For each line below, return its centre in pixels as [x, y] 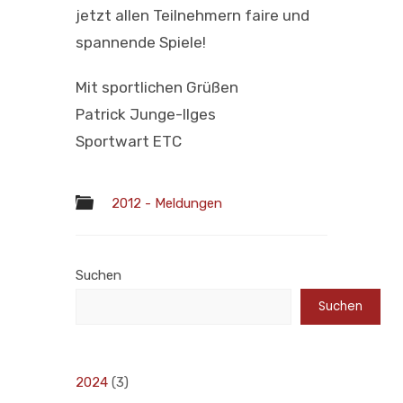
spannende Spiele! [141, 42]
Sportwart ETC [129, 141]
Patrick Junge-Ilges [146, 114]
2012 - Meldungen [167, 203]
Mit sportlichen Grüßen [157, 87]
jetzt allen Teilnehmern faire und [193, 15]
